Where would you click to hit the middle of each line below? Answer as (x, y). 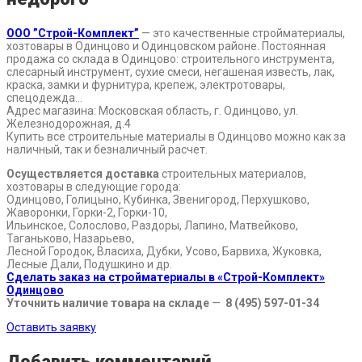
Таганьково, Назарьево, (70, 239)
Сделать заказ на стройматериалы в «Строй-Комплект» (166, 278)
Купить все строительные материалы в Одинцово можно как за (176, 137)
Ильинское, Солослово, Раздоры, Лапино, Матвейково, (152, 226)
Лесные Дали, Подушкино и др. (89, 265)
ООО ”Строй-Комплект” (73, 34)
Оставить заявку (51, 328)
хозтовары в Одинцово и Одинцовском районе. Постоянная (166, 46)
